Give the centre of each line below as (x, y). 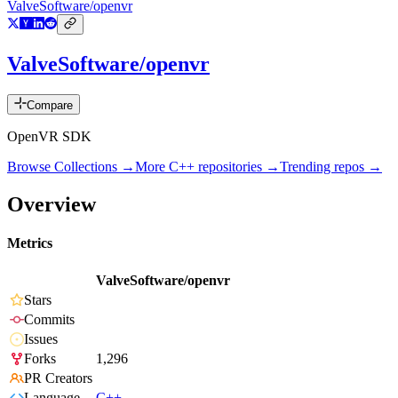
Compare (50, 106)
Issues (41, 339)
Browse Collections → (71, 167)
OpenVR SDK (49, 137)
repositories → (237, 167)
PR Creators (58, 378)
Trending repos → (331, 167)
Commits (49, 320)
